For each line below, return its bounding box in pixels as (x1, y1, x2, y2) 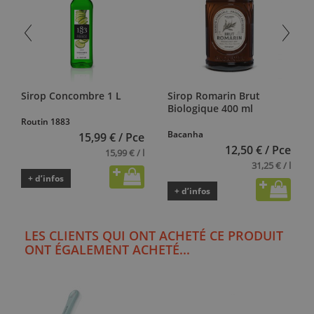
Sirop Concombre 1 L (21, 88, 121, 102)
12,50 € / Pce (224, 142, 291, 158)
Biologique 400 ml (168, 101, 253, 115)
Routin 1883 (21, 115, 70, 128)
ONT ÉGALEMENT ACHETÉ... (25, 240, 190, 258)
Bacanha (168, 128, 203, 140)
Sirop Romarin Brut (168, 88, 260, 102)
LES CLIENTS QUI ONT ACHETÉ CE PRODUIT (25, 226, 283, 244)
